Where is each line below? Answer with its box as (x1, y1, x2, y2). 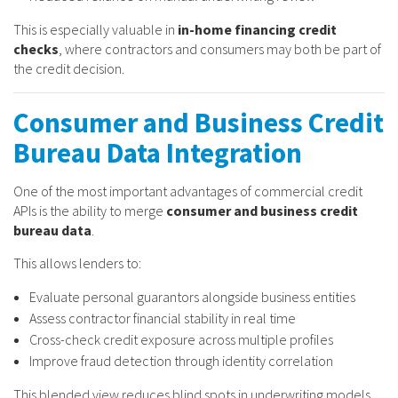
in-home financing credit (178, 20, 337, 38)
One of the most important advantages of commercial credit (13, 181, 362, 200)
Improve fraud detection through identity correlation (29, 351, 333, 370)
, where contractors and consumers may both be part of (59, 39, 381, 58)
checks (13, 39, 59, 58)
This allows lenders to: (13, 253, 141, 272)
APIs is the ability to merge (13, 201, 166, 219)
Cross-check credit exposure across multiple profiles (29, 330, 333, 348)
